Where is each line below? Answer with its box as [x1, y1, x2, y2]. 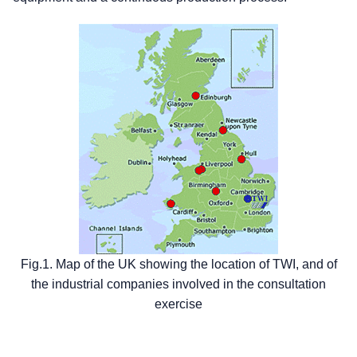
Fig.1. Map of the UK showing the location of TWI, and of [20, 257, 337, 271]
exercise [155, 296, 202, 311]
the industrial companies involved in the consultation [31, 277, 326, 291]
